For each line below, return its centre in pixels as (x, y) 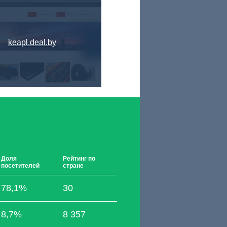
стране (73, 166)
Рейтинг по (79, 159)
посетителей (20, 166)
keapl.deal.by (32, 42)
